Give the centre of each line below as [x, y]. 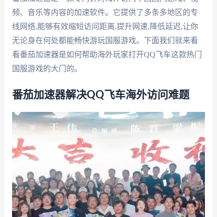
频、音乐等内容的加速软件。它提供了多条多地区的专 [105, 12]
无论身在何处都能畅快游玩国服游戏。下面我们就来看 [105, 40]
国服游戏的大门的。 [47, 68]
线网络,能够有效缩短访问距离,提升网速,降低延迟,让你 [105, 26]
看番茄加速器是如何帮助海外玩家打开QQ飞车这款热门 [107, 54]
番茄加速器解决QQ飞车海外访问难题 [101, 95]
